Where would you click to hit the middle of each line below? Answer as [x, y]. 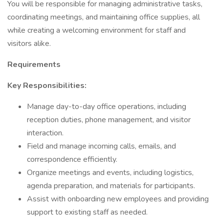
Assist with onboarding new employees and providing [118, 199]
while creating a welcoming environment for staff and [97, 30]
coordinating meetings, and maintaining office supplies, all [104, 17]
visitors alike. [29, 44]
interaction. [45, 133]
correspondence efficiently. [72, 159]
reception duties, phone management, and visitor [109, 120]
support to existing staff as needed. [87, 212]
